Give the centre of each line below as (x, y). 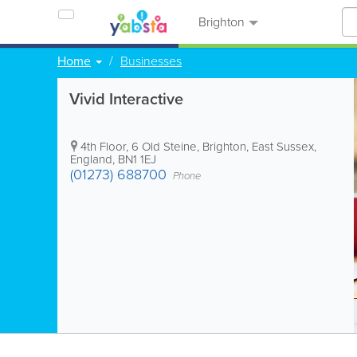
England (91, 159)
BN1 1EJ (137, 159)
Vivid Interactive (126, 99)
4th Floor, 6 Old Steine (139, 147)
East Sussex (283, 147)
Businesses (151, 61)
